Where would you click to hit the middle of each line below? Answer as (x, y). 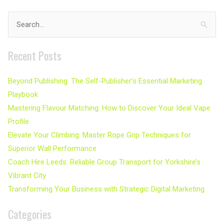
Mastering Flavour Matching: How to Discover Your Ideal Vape (109, 108)
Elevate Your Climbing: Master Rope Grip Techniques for (99, 135)
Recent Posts (35, 55)
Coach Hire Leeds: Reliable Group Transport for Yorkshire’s (104, 162)
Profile (18, 122)
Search (19, 26)
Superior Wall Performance (52, 149)
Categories (30, 214)
